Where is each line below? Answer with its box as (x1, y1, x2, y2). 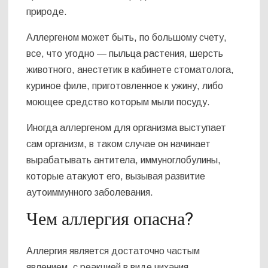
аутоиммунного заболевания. (26, 187, 154, 197)
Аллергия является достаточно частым (26, 246, 200, 257)
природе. (26, 6, 68, 17)
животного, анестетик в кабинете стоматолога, (26, 64, 234, 75)
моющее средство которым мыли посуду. (26, 96, 211, 107)
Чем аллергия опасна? (26, 206, 194, 233)
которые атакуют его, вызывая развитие (26, 170, 206, 181)
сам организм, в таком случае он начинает (26, 138, 211, 149)
